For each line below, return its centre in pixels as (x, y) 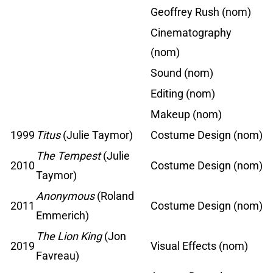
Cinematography (191, 33)
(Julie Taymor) (98, 135)
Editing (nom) (183, 94)
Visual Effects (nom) (199, 246)
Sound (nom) (182, 73)
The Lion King (69, 236)
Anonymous (65, 196)
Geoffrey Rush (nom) (201, 12)
